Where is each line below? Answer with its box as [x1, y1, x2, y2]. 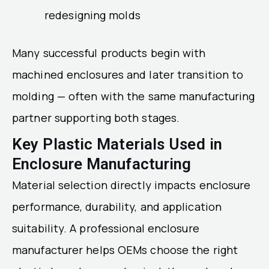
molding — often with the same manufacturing [12, 89, 255, 104]
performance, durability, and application [12, 199, 222, 214]
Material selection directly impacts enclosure [12, 178, 251, 193]
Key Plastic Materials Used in [12, 135, 222, 154]
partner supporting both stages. [12, 110, 180, 125]
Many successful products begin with [12, 46, 206, 61]
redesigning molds [44, 8, 141, 23]
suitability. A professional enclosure [12, 221, 199, 236]
